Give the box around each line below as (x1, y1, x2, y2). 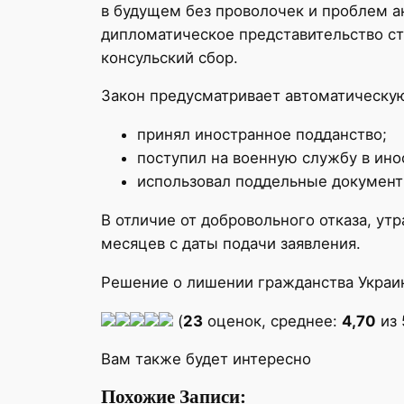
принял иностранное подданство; (137, 125, 387, 144)
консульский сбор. (101, 48, 238, 67)
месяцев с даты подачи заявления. (101, 234, 361, 253)
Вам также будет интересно (101, 350, 311, 369)
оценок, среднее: (203, 311, 342, 330)
